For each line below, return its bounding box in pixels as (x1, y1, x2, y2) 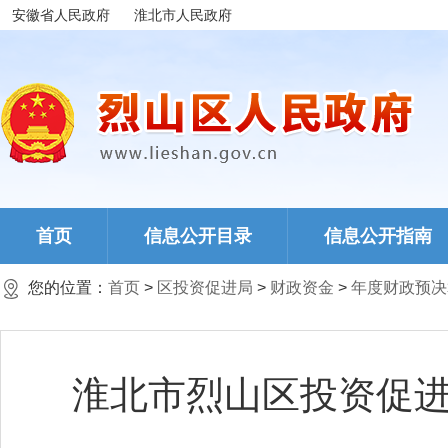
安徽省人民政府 (12, 7, 110, 23)
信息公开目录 (144, 226, 252, 246)
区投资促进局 (157, 279, 253, 296)
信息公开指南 (324, 226, 432, 246)
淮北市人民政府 (134, 7, 232, 23)
